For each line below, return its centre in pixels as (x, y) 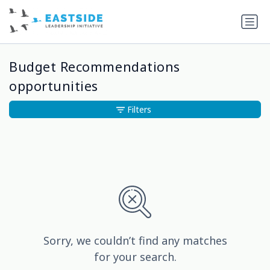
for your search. (135, 257)
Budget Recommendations (95, 67)
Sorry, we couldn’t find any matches (135, 241)
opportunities (54, 86)
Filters (139, 110)
